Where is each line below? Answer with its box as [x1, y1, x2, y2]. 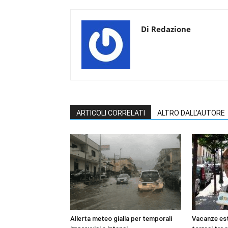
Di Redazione [141, 23, 191, 34]
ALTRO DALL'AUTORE [157, 108, 225, 117]
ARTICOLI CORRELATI [76, 108, 145, 117]
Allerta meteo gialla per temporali [70, 214, 172, 222]
